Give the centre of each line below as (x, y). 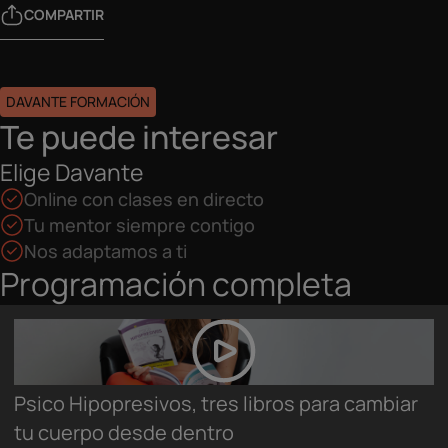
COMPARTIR (64, 14)
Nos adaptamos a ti (105, 251)
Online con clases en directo (144, 199)
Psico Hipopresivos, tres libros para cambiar (216, 403)
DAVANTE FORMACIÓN (78, 101)
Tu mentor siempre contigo (139, 225)
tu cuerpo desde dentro (124, 432)
